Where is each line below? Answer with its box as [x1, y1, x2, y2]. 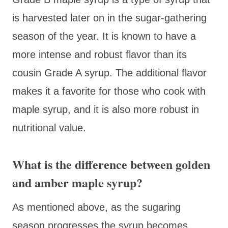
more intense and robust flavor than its [12, 48, 187, 60]
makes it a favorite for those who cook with [12, 85, 206, 97]
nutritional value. [12, 122, 86, 133]
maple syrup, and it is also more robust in [12, 103, 199, 115]
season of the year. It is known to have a [12, 30, 196, 42]
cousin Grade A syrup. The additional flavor [12, 67, 207, 78]
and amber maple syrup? [12, 173, 142, 191]
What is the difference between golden [12, 155, 210, 173]
